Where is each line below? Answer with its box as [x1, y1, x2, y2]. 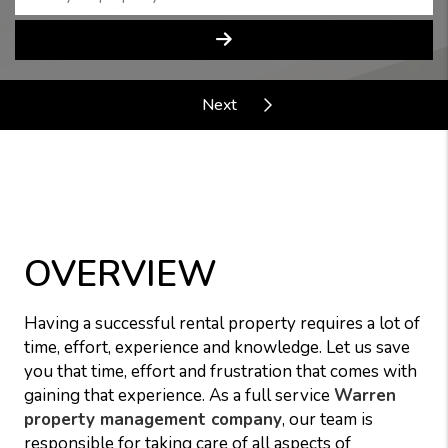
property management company [24, 408, 282, 431]
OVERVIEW [24, 250, 217, 299]
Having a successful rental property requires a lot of [24, 312, 420, 335]
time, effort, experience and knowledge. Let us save [24, 336, 410, 359]
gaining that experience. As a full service [24, 384, 334, 407]
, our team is [282, 408, 373, 431]
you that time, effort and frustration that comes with [24, 360, 417, 383]
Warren [334, 384, 396, 407]
